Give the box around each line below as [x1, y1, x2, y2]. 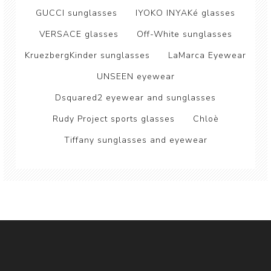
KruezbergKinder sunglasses [25, 50, 150, 61]
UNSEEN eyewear [96, 71, 175, 82]
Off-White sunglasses [136, 28, 232, 40]
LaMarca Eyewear [168, 50, 246, 61]
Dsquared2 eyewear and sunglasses [55, 92, 216, 103]
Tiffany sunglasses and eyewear [64, 134, 207, 146]
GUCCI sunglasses [36, 7, 117, 19]
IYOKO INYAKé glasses [135, 7, 235, 19]
